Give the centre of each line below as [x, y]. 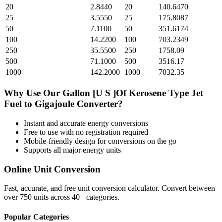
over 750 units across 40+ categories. [62, 197]
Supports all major [53, 150]
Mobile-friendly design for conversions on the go [100, 141]
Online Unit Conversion [52, 169]
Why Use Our [33, 93]
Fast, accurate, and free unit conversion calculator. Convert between [110, 188]
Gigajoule [55, 104]
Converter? [99, 104]
